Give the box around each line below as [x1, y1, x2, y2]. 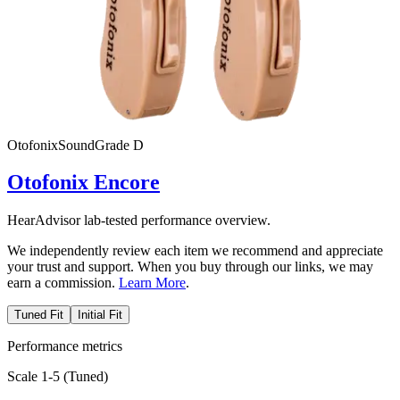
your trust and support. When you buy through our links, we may [7, 259, 373, 275]
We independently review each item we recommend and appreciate [7, 243, 383, 259]
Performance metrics [7, 338, 122, 354]
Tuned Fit [14, 308, 63, 322]
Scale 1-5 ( [7, 369, 68, 385]
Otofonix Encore [7, 171, 160, 195]
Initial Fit [78, 308, 122, 322]
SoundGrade [58, 137, 133, 153]
